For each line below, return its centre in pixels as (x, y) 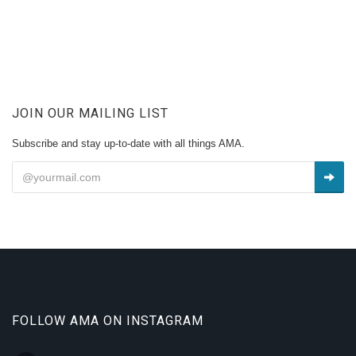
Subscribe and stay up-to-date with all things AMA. (128, 144)
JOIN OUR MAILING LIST (90, 114)
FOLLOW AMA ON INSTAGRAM (108, 321)
